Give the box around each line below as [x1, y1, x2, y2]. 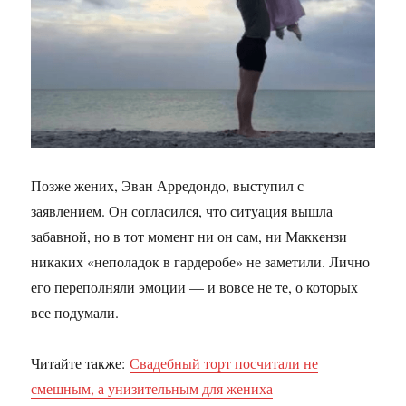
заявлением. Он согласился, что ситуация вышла [31, 200, 333, 220]
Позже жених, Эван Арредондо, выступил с [31, 175, 304, 195]
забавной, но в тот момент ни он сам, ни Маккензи [31, 226, 348, 246]
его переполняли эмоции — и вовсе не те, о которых [31, 276, 359, 296]
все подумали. [31, 302, 120, 322]
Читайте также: [31, 353, 130, 372]
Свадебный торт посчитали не [130, 353, 319, 372]
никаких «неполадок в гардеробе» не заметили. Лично [31, 251, 371, 271]
